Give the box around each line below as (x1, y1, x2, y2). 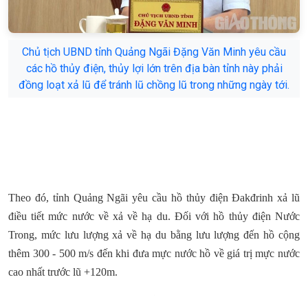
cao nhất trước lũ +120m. (8, 266, 118, 278)
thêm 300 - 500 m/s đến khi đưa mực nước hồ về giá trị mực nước (8, 247, 300, 260)
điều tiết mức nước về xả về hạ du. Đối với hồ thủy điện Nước (8, 210, 300, 223)
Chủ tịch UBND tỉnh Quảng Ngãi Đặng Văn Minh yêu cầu (22, 45, 286, 59)
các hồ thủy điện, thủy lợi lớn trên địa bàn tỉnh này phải (25, 62, 283, 76)
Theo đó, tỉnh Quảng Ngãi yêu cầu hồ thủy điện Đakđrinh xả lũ (8, 192, 300, 204)
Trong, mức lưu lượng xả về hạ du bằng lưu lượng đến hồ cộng (8, 229, 300, 241)
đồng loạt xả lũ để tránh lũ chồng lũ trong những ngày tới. (19, 78, 289, 92)
